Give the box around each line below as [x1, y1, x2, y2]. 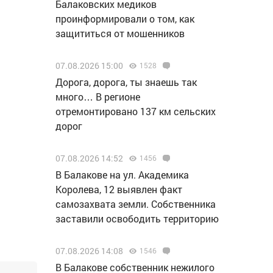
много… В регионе [55, 90, 140, 103]
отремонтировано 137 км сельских [55, 105, 216, 118]
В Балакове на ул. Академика [55, 168, 189, 181]
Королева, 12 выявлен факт [55, 183, 182, 196]
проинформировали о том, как [55, 12, 194, 25]
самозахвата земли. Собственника [55, 197, 216, 210]
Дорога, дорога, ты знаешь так [55, 76, 197, 88]
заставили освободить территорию [55, 212, 219, 225]
